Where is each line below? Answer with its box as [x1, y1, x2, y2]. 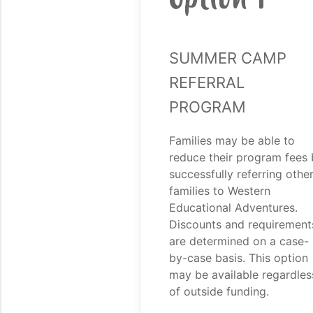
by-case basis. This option [168, 251, 308, 265]
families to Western [168, 184, 270, 198]
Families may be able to [168, 133, 295, 148]
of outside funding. [168, 284, 269, 299]
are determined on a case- [168, 234, 309, 249]
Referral [168, 66, 245, 94]
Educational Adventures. [168, 201, 298, 215]
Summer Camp [168, 41, 286, 69]
